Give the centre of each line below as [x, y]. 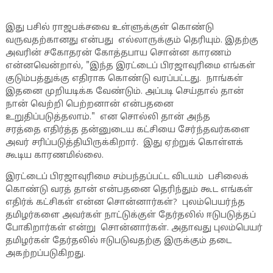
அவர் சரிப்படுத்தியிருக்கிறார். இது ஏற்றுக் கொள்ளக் [124, 143]
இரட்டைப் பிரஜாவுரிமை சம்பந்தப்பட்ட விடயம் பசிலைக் [127, 177]
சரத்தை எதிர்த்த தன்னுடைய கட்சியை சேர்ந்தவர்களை [127, 130]
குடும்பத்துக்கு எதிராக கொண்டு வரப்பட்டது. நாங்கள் [124, 79]
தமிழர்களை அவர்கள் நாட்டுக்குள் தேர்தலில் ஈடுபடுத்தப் [130, 215]
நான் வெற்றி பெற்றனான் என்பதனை [89, 105]
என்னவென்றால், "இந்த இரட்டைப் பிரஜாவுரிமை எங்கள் [130, 66]
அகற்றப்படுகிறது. [46, 254]
